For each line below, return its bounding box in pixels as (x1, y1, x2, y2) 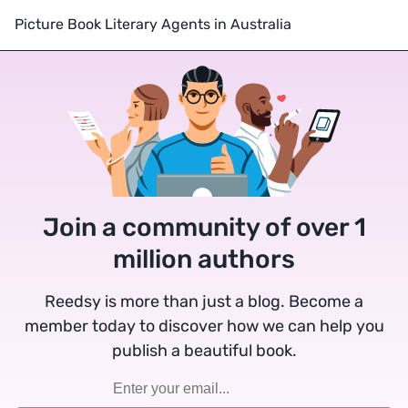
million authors (113, 244, 295, 275)
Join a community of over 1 (42, 212, 366, 243)
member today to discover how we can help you (24, 316, 384, 337)
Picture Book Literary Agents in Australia (15, 15, 291, 33)
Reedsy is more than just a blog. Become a (45, 291, 363, 312)
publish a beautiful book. (111, 341, 297, 362)
